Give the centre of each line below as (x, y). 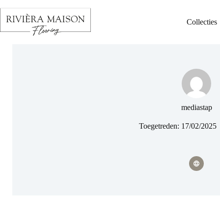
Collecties (202, 22)
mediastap (196, 107)
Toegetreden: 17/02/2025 (178, 126)
